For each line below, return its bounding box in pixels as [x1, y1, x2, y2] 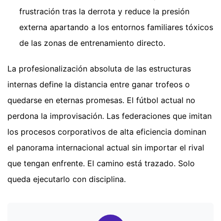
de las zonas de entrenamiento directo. [19, 38, 165, 48]
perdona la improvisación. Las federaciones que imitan [7, 111, 212, 121]
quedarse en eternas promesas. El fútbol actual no [7, 95, 195, 105]
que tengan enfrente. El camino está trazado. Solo [7, 158, 195, 168]
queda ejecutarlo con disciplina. [7, 174, 126, 184]
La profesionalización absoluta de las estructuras [7, 64, 191, 74]
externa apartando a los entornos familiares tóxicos [19, 22, 213, 32]
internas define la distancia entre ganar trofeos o [7, 79, 190, 89]
